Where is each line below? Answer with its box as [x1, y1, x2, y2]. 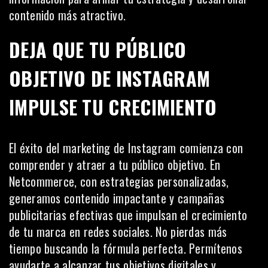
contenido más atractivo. [9, 6, 126, 24]
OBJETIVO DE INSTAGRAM [9, 64, 211, 92]
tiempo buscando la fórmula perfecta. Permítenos [9, 239, 243, 257]
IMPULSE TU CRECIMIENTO [9, 93, 217, 121]
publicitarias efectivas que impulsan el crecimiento [9, 206, 248, 224]
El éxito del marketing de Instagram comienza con [9, 139, 243, 157]
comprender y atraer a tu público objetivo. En [9, 156, 221, 173]
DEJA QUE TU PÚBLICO [9, 35, 187, 63]
